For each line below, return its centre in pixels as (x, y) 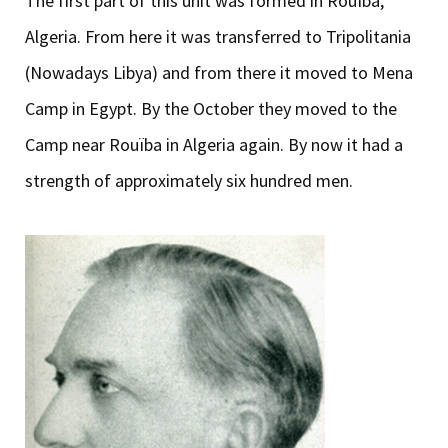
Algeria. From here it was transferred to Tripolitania (218, 36)
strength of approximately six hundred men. (189, 180)
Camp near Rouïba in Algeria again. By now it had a (214, 144)
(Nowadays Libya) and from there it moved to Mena (219, 72)
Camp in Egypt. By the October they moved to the (211, 108)
